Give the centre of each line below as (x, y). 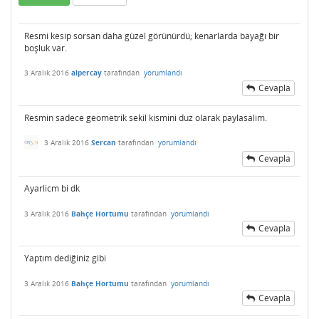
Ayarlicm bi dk (52, 189)
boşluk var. (46, 48)
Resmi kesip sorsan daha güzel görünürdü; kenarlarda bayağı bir (152, 36)
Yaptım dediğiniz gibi (65, 258)
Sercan (104, 143)
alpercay (87, 73)
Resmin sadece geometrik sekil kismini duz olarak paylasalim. (146, 118)
